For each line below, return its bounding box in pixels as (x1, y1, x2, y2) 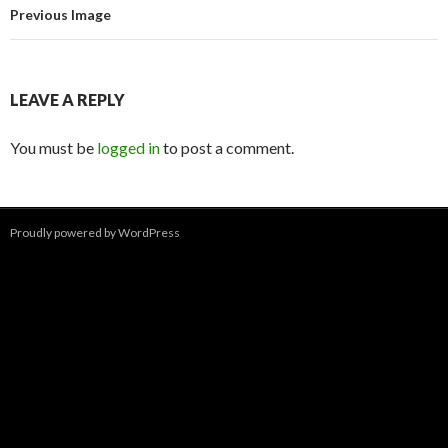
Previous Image (10, 6, 111, 23)
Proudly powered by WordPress (10, 225, 180, 240)
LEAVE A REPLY (10, 90, 125, 109)
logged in (97, 138, 160, 157)
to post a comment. (160, 138, 294, 157)
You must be (10, 138, 97, 157)
